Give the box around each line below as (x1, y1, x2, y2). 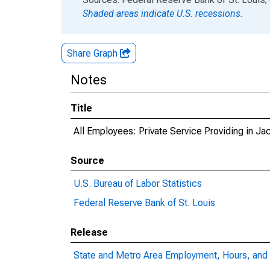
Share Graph (67, 48, 120, 59)
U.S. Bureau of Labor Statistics (74, 178, 202, 189)
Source (71, 155, 104, 166)
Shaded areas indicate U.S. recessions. (83, 8, 243, 19)
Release (71, 227, 108, 238)
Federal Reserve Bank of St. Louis (74, 197, 215, 209)
